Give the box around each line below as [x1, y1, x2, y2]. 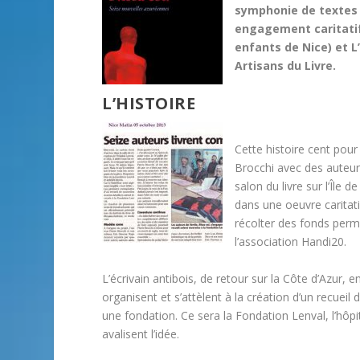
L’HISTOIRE [102, 92, 196, 114]
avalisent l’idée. [102, 325, 180, 342]
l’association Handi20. [235, 234, 347, 250]
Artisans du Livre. [235, 58, 337, 74]
